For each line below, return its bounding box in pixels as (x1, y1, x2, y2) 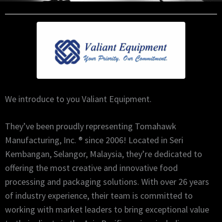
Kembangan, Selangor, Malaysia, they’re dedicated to (5, 148, 202, 160)
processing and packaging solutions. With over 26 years (5, 176, 209, 188)
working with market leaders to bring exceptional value (5, 204, 209, 216)
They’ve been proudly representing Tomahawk (5, 120, 176, 132)
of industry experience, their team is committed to (5, 190, 193, 202)
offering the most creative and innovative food (5, 162, 178, 174)
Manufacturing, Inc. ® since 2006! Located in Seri (5, 134, 183, 146)
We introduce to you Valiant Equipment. (5, 93, 154, 105)
